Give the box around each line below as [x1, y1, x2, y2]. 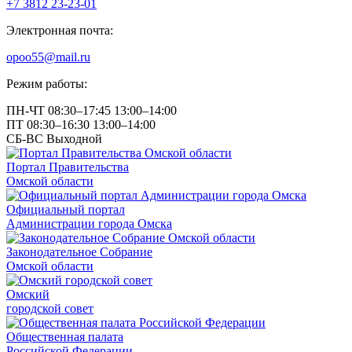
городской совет [6, 302, 93, 316]
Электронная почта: [6, 24, 113, 38]
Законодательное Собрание [6, 245, 152, 259]
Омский [6, 288, 49, 302]
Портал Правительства [6, 160, 129, 174]
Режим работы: [6, 77, 87, 91]
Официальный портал [6, 203, 125, 217]
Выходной [46, 132, 102, 146]
